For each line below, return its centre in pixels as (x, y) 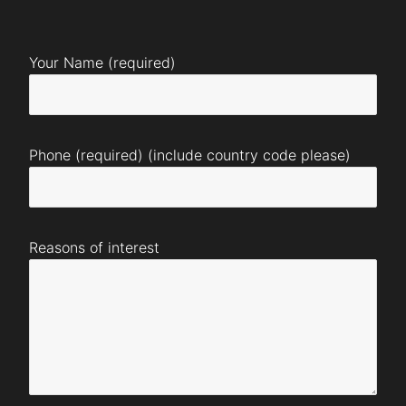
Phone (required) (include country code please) (190, 155)
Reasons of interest (94, 247)
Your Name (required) (102, 62)
